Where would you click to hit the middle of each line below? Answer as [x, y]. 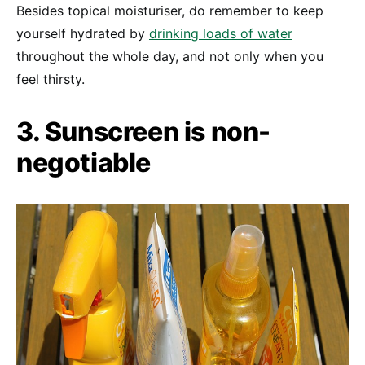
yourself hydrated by [83, 33]
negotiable [84, 162]
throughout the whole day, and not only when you [170, 56]
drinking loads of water [221, 33]
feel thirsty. [51, 79]
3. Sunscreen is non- [144, 131]
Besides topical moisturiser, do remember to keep [170, 10]
